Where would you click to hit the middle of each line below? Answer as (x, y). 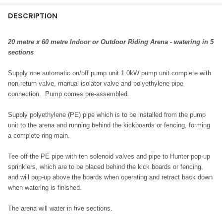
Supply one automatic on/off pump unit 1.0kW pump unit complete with (110, 73)
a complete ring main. (40, 135)
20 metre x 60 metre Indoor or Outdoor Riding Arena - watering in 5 (111, 42)
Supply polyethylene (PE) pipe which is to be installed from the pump (107, 114)
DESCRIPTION (33, 15)
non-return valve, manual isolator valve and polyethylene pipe (96, 83)
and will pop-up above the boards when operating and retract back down (110, 177)
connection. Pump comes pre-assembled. (69, 94)
